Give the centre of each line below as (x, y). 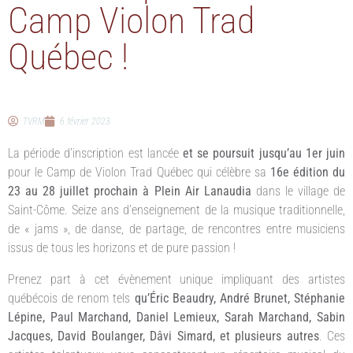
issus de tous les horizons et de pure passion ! (122, 248)
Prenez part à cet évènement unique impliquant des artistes (176, 280)
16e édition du (308, 173)
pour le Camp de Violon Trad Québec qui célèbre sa (139, 173)
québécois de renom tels (71, 299)
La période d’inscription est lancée (93, 154)
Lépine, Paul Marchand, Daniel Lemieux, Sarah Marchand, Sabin (176, 318)
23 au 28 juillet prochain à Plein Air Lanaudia (130, 191)
